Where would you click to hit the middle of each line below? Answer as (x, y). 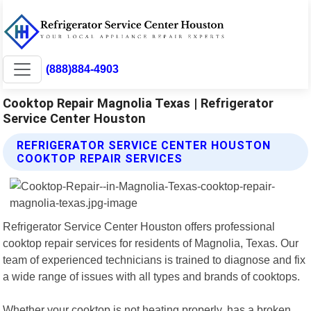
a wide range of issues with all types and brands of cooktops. (152, 276)
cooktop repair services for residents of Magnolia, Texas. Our (151, 243)
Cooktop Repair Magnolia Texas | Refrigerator (138, 103)
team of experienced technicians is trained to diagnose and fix (154, 259)
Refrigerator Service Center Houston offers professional (139, 226)
